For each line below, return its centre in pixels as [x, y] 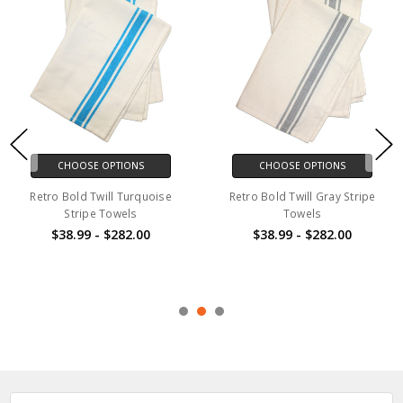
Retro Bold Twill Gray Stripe [302, 197]
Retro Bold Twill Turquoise [101, 197]
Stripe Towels [101, 214]
